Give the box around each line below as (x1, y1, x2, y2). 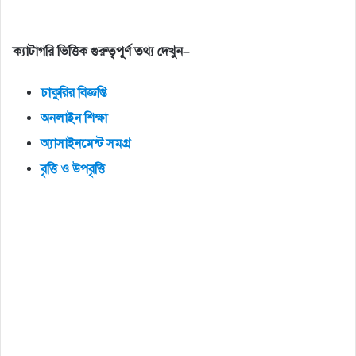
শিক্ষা (84, 110, 107, 127)
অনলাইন (41, 110, 81, 127)
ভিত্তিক (57, 44, 87, 60)
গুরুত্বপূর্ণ (91, 44, 131, 60)
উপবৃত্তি (72, 161, 105, 178)
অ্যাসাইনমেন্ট (41, 136, 103, 153)
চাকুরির (41, 85, 75, 102)
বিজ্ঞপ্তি (78, 85, 106, 102)
